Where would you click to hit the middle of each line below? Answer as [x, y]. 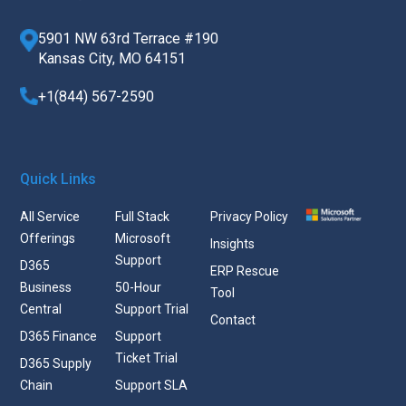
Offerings [48, 238]
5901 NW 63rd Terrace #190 [129, 38]
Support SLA [152, 385]
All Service [50, 216]
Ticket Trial [147, 358]
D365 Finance [59, 336]
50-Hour [139, 287]
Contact [232, 319]
